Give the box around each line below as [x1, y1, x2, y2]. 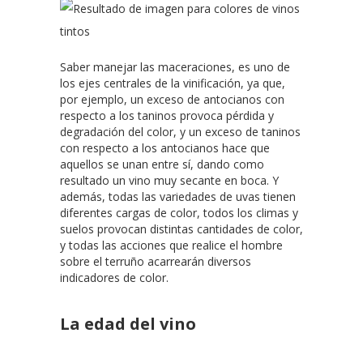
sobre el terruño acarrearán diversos [60, 253, 251, 269]
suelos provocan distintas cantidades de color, [60, 220, 303, 237]
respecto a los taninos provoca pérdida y [60, 107, 274, 123]
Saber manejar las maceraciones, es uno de [60, 58, 290, 75]
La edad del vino [60, 312, 196, 335]
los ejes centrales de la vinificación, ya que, [60, 75, 285, 91]
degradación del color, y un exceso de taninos [60, 123, 301, 139]
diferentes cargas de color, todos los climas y [60, 204, 298, 220]
